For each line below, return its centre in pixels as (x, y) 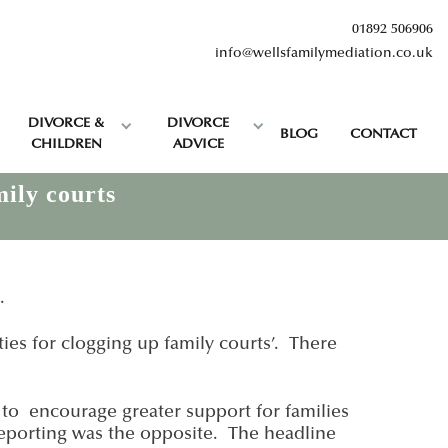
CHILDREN (66, 145)
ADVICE (198, 145)
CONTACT (383, 134)
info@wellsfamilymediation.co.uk (324, 53)
